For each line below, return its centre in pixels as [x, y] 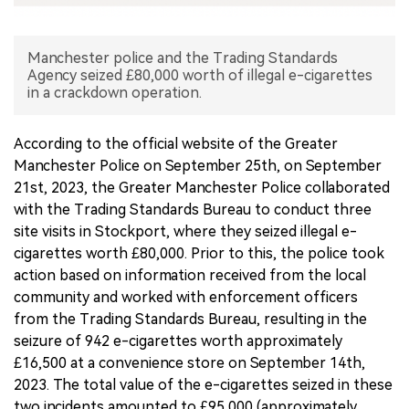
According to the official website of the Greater [176, 144]
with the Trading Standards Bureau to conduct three [193, 210]
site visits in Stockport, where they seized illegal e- [185, 232]
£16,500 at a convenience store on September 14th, [189, 363]
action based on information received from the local [190, 276]
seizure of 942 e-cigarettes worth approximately [178, 341]
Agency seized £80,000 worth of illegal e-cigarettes [200, 76]
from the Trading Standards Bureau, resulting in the [190, 320]
